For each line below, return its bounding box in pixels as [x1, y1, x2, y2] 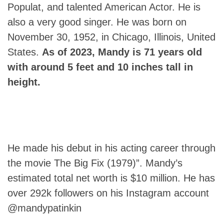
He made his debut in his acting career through [7, 142, 215, 153]
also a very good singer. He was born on [7, 16, 186, 27]
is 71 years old [129, 46, 202, 57]
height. [7, 76, 40, 87]
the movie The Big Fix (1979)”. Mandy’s [7, 157, 182, 168]
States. [7, 46, 42, 57]
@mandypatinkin [7, 202, 81, 213]
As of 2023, [42, 46, 98, 57]
